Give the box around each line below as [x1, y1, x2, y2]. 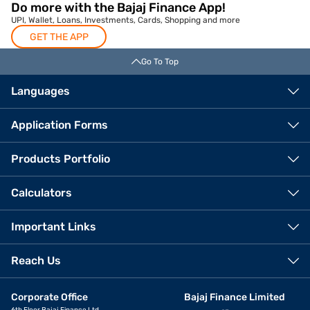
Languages [11, 84, 70, 98]
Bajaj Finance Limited [183, 291, 285, 304]
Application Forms [11, 118, 108, 132]
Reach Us [11, 254, 61, 268]
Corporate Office [11, 291, 88, 304]
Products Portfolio [11, 152, 110, 166]
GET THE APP [29, 30, 89, 43]
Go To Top [141, 57, 179, 67]
